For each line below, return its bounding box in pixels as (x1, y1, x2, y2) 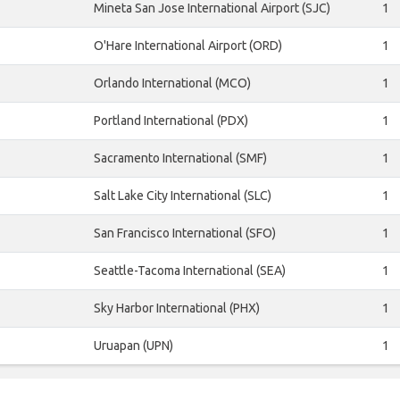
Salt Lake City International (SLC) (94, 188, 271, 204)
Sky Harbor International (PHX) (94, 301, 260, 316)
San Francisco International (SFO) (94, 226, 276, 241)
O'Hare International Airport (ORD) (94, 38, 282, 54)
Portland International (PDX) (94, 113, 248, 129)
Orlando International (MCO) (94, 76, 251, 91)
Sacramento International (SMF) (94, 151, 267, 166)
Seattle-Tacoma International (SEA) (94, 263, 286, 279)
